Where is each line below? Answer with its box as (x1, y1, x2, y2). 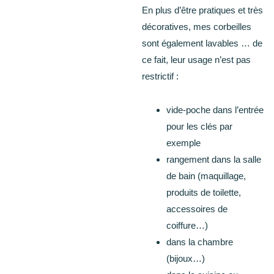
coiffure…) (166, 220, 209, 231)
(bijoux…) (166, 253, 206, 264)
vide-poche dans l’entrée (166, 105, 264, 116)
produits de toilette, (166, 187, 242, 198)
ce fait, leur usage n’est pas (142, 54, 251, 65)
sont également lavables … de (142, 38, 263, 49)
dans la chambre (166, 237, 234, 248)
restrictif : (142, 71, 179, 82)
